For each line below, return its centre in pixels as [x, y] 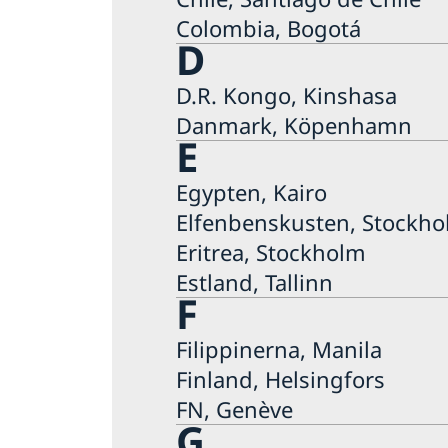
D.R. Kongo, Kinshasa [286, 94]
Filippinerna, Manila [279, 348]
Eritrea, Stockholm [271, 251]
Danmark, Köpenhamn [294, 124]
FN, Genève [234, 408]
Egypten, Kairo [251, 191]
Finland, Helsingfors [280, 378]
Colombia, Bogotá [268, 27]
